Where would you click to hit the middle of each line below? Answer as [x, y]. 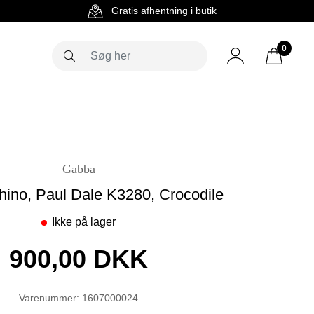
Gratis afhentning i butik [164, 11]
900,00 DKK [78, 259]
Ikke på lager [84, 222]
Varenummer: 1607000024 [78, 298]
